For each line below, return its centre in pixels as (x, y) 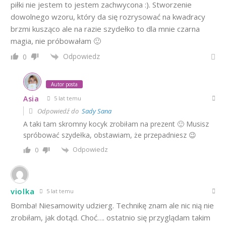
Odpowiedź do (59, 111)
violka (23, 191)
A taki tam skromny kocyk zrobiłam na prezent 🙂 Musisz (116, 124)
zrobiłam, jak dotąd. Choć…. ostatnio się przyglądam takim (110, 217)
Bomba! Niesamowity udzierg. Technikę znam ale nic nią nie (112, 205)
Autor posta (64, 84)
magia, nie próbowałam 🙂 (56, 41)
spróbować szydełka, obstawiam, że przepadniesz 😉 (110, 135)
